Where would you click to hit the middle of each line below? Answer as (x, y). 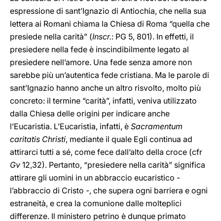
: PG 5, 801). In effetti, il (153, 37)
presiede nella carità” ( (51, 37)
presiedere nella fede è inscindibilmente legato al (99, 49)
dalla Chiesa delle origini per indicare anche (90, 113)
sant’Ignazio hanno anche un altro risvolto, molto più (105, 88)
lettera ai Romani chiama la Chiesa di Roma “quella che (110, 24)
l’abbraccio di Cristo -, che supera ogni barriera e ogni (109, 190)
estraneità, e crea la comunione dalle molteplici (96, 203)
